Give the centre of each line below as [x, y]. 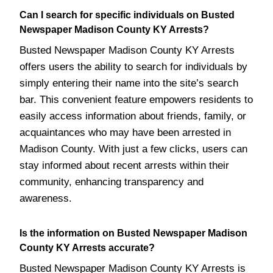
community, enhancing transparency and [112, 182]
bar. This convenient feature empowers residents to [136, 100]
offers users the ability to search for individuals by [133, 67]
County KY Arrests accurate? [87, 248]
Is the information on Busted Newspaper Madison [133, 233]
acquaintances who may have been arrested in [125, 133]
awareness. [46, 198]
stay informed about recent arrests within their [124, 165]
